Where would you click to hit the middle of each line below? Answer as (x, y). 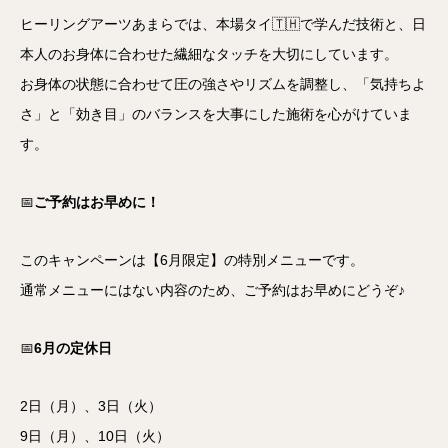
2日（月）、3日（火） (91, 406)
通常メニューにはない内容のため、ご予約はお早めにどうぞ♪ (212, 290)
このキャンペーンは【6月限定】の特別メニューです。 (192, 260)
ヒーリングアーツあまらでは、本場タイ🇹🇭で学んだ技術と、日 (223, 24)
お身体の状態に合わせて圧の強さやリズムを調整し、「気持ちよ (223, 84)
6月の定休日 (73, 348)
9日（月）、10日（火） (95, 436)
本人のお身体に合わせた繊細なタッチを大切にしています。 (209, 54)
